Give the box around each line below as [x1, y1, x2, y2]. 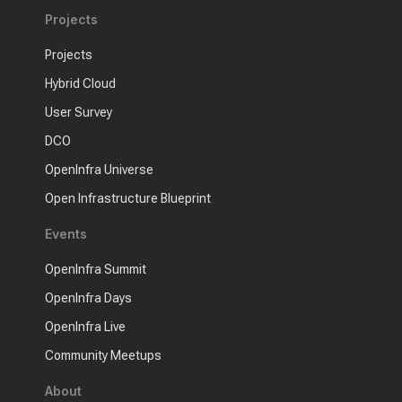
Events [45, 226, 87, 241]
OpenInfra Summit [45, 262, 146, 276]
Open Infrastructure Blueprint [45, 191, 211, 205]
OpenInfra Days [45, 291, 132, 305]
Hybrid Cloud [45, 76, 116, 91]
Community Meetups [45, 348, 162, 363]
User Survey [45, 105, 112, 119]
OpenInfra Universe [45, 162, 153, 177]
